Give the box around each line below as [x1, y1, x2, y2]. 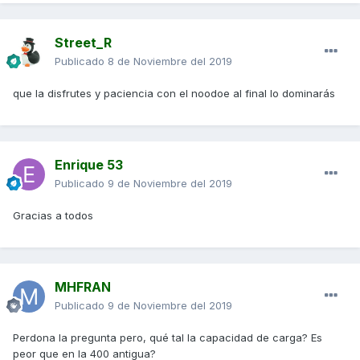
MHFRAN [55, 279, 111, 296]
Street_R [55, 35, 112, 51]
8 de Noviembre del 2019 [108, 55, 232, 68]
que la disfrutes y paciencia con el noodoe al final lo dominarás [13, 87, 335, 100]
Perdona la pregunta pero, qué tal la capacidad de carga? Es [13, 331, 322, 345]
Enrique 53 [55, 157, 123, 174]
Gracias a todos [13, 209, 93, 223]
